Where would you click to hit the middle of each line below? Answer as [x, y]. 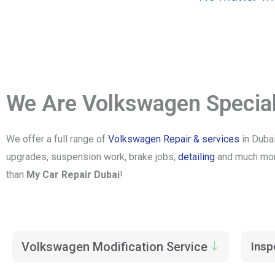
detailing [198, 157]
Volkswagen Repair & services [174, 139]
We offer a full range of [57, 139]
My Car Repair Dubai [73, 175]
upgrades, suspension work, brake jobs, [92, 157]
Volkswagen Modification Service [114, 247]
